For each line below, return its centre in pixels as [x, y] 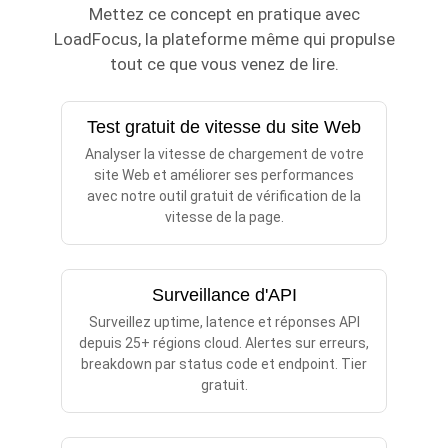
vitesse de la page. [224, 217]
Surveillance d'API [224, 295]
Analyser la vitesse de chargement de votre [224, 154]
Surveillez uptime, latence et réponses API [224, 322]
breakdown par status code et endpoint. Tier [224, 364]
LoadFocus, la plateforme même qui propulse [224, 39]
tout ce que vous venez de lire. [224, 64]
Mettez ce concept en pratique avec [224, 14]
